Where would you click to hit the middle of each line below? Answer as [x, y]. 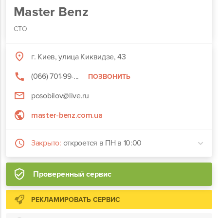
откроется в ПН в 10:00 [102, 143]
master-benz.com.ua [67, 115]
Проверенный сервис [72, 174]
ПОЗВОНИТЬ [109, 76]
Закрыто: [46, 143]
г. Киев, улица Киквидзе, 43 [79, 57]
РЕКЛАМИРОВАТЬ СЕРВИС [76, 200]
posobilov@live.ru [60, 96]
